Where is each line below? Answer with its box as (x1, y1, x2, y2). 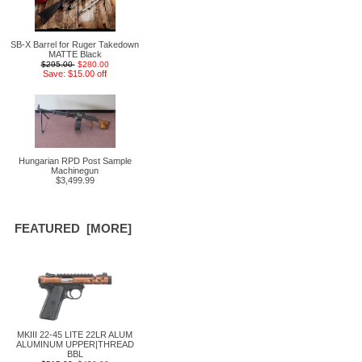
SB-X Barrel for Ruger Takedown (11, 40, 139, 49)
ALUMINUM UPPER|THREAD (15, 339, 134, 349)
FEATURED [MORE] (14, 221, 132, 235)
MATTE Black (48, 49, 102, 59)
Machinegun (51, 166, 99, 175)
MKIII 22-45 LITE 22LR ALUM (17, 330, 133, 339)
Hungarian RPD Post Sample (18, 156, 132, 166)
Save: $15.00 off (43, 69, 107, 78)
